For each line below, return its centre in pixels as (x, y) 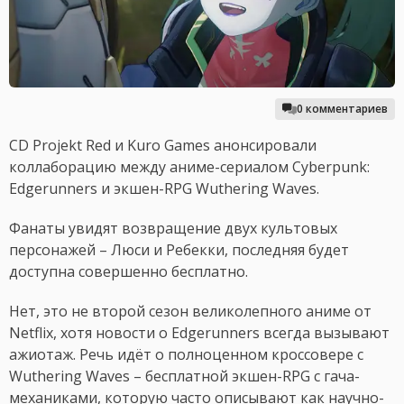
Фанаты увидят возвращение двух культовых (173, 229)
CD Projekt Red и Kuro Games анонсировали (163, 146)
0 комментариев (342, 109)
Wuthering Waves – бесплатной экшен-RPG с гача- (184, 376)
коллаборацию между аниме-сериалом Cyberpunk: (189, 167)
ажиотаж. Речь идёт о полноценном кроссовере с (186, 355)
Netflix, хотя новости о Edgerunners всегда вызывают (199, 333)
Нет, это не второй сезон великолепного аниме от (190, 312)
